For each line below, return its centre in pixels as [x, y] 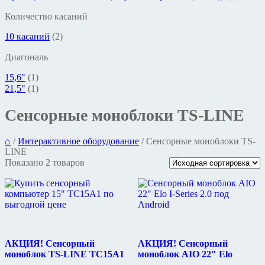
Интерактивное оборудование [78, 141]
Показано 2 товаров [45, 162]
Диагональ [26, 57]
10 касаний [27, 36]
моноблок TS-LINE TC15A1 [64, 254]
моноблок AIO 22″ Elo [185, 254]
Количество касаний [46, 16]
